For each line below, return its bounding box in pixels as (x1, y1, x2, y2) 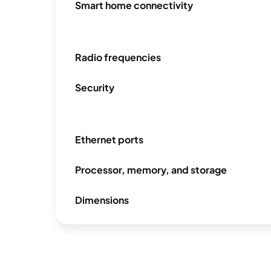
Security (75, 81, 114, 94)
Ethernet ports (75, 133, 143, 146)
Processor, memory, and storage (75, 163, 227, 177)
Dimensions (75, 194, 129, 207)
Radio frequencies (75, 51, 161, 64)
